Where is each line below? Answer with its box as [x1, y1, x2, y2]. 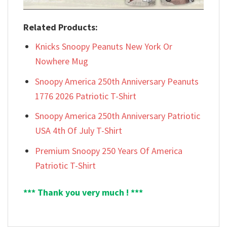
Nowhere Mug [35, 55, 89, 67]
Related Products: [23, 21, 98, 33]
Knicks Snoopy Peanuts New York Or [35, 40, 173, 52]
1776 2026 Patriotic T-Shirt [35, 90, 137, 102]
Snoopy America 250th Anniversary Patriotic [35, 110, 201, 122]
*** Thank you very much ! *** [23, 186, 143, 198]
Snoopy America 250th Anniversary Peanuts [35, 75, 199, 87]
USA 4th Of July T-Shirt [35, 125, 123, 137]
